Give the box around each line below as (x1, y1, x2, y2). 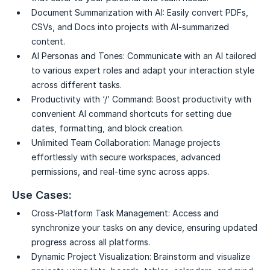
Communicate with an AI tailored (127, 51, 256, 61)
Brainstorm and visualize (154, 251, 250, 262)
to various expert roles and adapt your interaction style (31, 65, 254, 76)
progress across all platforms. (31, 237, 150, 248)
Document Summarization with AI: (31, 7, 165, 18)
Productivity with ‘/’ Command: (31, 94, 154, 105)
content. (31, 36, 65, 47)
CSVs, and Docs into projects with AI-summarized (31, 22, 229, 33)
